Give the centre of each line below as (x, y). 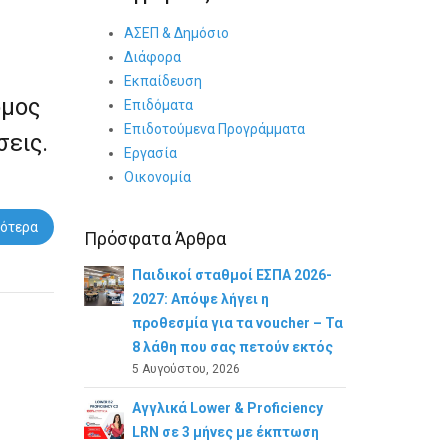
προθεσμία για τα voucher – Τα (237, 323)
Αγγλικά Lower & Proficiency (227, 408)
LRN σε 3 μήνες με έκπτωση (225, 432)
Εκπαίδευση (162, 80)
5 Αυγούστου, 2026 (185, 369)
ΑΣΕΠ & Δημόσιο (176, 32)
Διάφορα (152, 56)
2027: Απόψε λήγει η (200, 299)
